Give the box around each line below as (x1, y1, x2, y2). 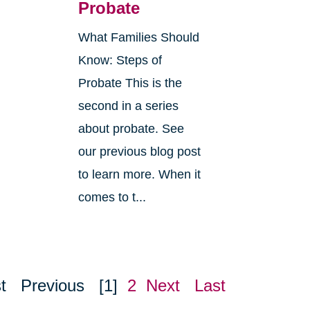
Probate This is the (77, 76, 182, 91)
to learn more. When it (77, 167, 201, 182)
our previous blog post (77, 145, 201, 159)
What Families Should (77, 30, 199, 45)
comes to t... (77, 190, 146, 205)
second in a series (77, 99, 179, 113)
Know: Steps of (77, 53, 162, 68)
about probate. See (77, 122, 184, 136)
